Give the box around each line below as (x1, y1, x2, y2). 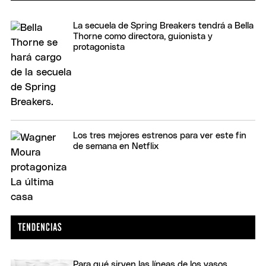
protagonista (73, 42, 125, 52)
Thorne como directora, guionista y (73, 31, 213, 41)
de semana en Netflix (73, 141, 159, 151)
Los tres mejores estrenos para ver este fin (73, 131, 246, 140)
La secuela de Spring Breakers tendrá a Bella (73, 21, 254, 30)
